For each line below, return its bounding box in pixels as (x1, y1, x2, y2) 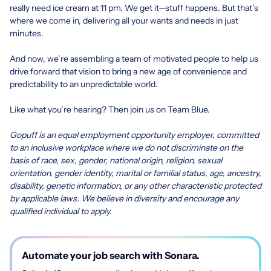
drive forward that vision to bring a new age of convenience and (10, 65, 247, 77)
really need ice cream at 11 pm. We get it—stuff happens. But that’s (10, 2, 258, 13)
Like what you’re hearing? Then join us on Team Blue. (10, 103, 210, 115)
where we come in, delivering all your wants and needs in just (10, 15, 238, 26)
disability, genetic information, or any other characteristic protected (10, 180, 261, 191)
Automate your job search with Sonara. (22, 249, 200, 261)
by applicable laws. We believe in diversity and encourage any (10, 192, 239, 204)
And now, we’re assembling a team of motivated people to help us (10, 53, 258, 64)
